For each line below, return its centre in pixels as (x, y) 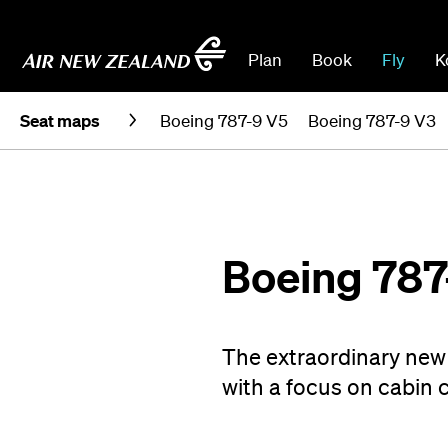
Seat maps (60, 120)
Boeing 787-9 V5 (224, 120)
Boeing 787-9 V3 (372, 120)
